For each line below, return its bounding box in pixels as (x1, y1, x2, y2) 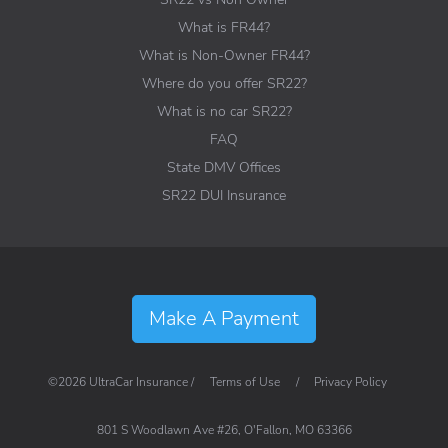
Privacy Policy (314, 374, 388, 391)
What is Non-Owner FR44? (138, 45, 310, 66)
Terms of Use (209, 374, 280, 391)
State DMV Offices (167, 157, 281, 178)
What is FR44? (178, 17, 270, 38)
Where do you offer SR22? (141, 73, 307, 94)
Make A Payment (149, 305, 299, 333)
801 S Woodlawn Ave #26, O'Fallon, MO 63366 (96, 421, 352, 438)
